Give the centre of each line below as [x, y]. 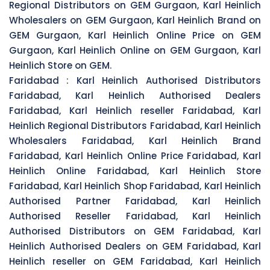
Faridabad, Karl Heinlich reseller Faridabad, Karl [135, 110]
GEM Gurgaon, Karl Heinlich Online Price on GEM [135, 35]
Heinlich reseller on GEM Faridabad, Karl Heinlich [135, 261]
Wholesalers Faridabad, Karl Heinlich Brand [135, 140]
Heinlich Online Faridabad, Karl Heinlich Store [135, 171]
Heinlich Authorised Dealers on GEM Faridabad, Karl [135, 246]
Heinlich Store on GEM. [60, 65]
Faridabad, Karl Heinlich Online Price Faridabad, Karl [135, 155]
